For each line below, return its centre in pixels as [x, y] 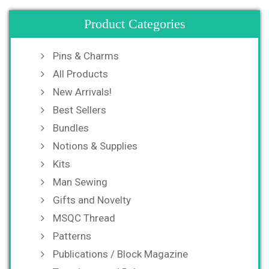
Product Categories [134, 23]
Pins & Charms [86, 56]
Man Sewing [80, 182]
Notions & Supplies [95, 146]
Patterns [72, 236]
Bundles [71, 128]
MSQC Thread [84, 218]
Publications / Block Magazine [120, 254]
